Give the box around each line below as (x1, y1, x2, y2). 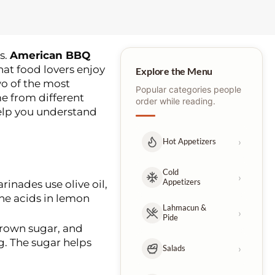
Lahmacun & (163, 203, 207, 213)
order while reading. (136, 95, 216, 106)
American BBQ (9, 49, 90, 62)
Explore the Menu (136, 65, 213, 77)
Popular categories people (136, 83, 242, 95)
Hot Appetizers (163, 137, 217, 147)
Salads (163, 244, 186, 254)
